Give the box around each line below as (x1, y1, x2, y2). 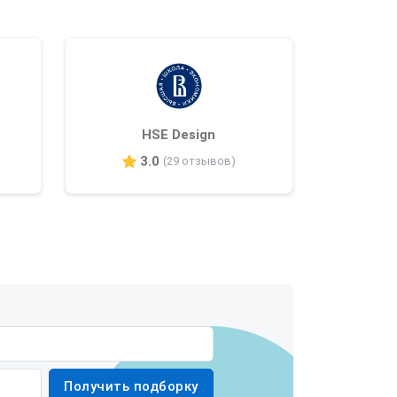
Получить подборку (64, 378, 198, 395)
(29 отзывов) (162, 154, 236, 168)
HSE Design (142, 126, 216, 143)
